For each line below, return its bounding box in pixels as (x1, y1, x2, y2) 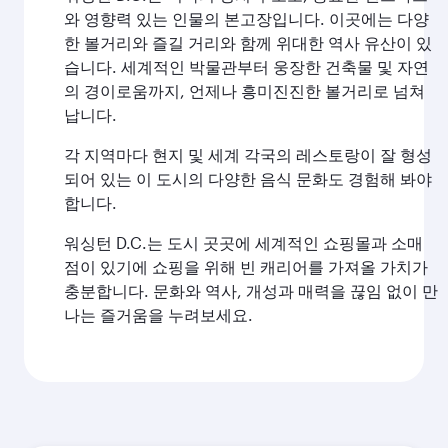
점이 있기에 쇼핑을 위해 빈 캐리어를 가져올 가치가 (64, 257, 428, 276)
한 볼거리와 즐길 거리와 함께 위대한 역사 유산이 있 (64, 33, 432, 52)
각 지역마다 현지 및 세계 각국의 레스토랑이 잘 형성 (64, 145, 432, 164)
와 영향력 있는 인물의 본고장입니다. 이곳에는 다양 (64, 9, 429, 28)
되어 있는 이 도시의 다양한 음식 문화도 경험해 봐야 (64, 169, 432, 188)
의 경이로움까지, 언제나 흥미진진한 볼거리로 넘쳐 (64, 81, 425, 100)
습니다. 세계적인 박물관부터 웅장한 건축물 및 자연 (64, 57, 429, 76)
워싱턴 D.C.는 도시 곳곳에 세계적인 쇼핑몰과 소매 (64, 233, 423, 252)
